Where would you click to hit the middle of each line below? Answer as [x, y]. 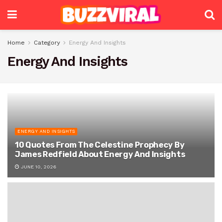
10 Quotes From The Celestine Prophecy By [100, 145]
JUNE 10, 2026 [38, 167]
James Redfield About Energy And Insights [100, 154]
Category [47, 43]
